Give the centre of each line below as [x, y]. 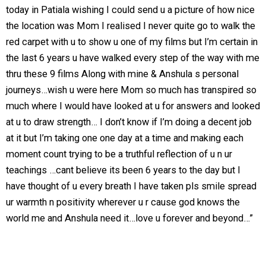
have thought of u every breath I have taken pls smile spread [131, 186]
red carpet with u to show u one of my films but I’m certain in [132, 42]
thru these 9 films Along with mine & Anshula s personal [122, 74]
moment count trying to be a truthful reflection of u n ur [119, 154]
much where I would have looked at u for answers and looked [133, 106]
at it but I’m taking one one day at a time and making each [125, 138]
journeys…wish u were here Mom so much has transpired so [131, 90]
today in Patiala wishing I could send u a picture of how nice [130, 9]
